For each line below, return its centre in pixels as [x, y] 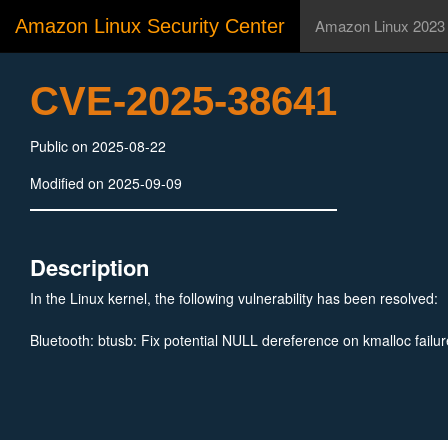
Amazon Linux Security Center [150, 26]
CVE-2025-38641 [183, 101]
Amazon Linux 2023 [380, 25]
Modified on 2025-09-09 [106, 183]
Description [89, 267]
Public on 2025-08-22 [98, 146]
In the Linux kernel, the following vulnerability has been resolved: [234, 298]
